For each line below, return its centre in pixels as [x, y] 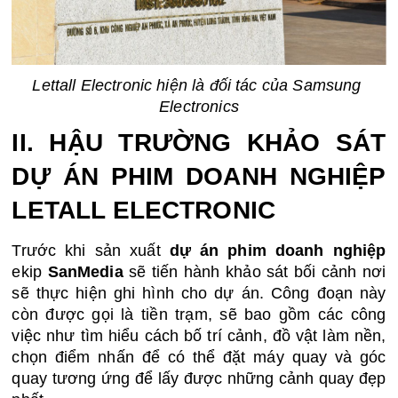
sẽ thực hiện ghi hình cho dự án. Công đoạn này [199, 294]
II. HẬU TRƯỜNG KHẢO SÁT [199, 143]
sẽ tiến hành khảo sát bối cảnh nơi [255, 272]
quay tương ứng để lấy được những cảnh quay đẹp [199, 379]
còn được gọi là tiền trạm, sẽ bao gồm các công [199, 315]
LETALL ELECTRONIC [144, 211]
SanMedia [85, 272]
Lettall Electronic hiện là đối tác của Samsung [197, 85]
